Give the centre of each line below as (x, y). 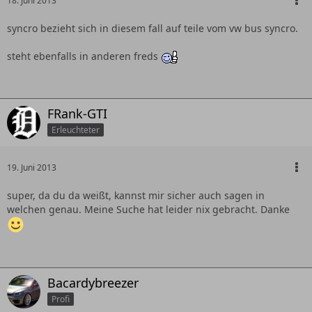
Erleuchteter (76, 130)
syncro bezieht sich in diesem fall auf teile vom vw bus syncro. (153, 28)
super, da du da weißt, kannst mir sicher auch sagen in (136, 196)
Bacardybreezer (93, 283)
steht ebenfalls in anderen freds (84, 56)
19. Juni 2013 (32, 168)
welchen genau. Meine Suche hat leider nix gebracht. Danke (148, 210)
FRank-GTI (77, 114)
